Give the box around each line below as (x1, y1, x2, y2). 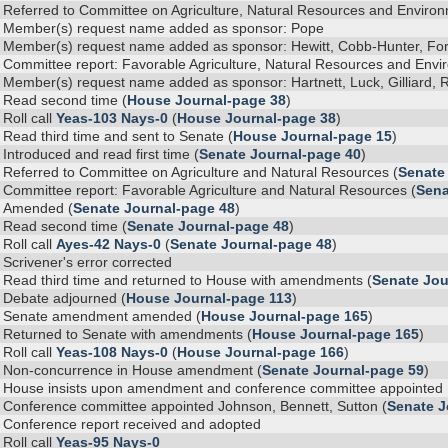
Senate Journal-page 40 (198, 146, 361, 162)
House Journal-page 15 (232, 128, 392, 144)
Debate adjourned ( (2, 290, 126, 306)
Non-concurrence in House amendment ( (2, 362, 262, 378)
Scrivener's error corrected (2, 254, 172, 270)
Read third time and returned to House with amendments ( (2, 272, 372, 288)
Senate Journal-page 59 (261, 362, 424, 378)
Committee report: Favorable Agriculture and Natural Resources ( (2, 182, 416, 198)
